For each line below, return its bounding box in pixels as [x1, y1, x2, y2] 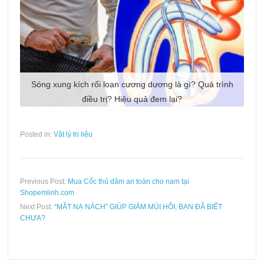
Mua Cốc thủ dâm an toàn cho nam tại [68, 177, 190, 186]
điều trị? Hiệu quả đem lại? [82, 94, 182, 104]
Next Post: [20, 203, 55, 212]
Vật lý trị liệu [54, 130, 93, 139]
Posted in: [20, 130, 54, 139]
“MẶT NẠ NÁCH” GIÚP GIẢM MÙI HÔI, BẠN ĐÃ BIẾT [54, 203, 223, 212]
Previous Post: [20, 177, 68, 186]
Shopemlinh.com [20, 189, 75, 197]
